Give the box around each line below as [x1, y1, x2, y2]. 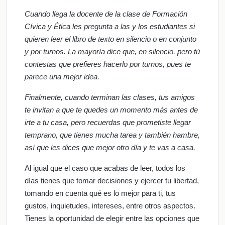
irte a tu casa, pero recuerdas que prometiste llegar [25, 118, 191, 127]
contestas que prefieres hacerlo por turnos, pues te [25, 59, 191, 68]
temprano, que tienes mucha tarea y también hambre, [25, 130, 200, 139]
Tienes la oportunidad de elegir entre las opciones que [25, 213, 199, 222]
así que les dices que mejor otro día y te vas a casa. [25, 143, 195, 152]
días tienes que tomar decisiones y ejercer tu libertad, [25, 176, 199, 185]
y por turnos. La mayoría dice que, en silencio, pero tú [25, 47, 200, 56]
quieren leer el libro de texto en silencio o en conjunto [25, 34, 196, 43]
